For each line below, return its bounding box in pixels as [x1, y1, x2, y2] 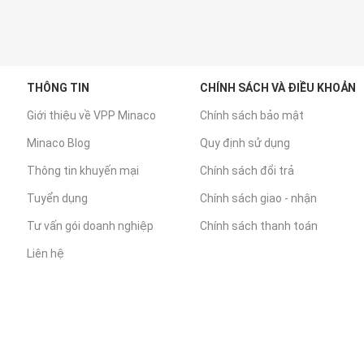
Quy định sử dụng [200, 136, 291, 150]
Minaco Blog [27, 136, 91, 150]
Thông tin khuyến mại [27, 164, 140, 178]
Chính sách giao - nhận [200, 192, 318, 206]
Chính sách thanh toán [200, 219, 318, 233]
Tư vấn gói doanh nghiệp [27, 219, 154, 233]
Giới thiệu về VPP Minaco [27, 109, 157, 123]
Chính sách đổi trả [200, 164, 295, 178]
